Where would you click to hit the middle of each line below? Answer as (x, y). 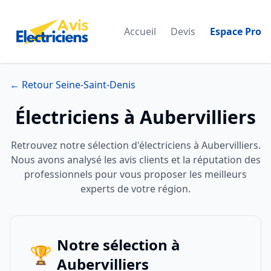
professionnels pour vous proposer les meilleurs (135, 174)
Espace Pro (236, 31)
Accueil (140, 31)
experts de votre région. (135, 189)
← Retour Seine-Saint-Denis (73, 85)
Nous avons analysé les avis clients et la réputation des (135, 160)
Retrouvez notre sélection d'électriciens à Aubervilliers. (135, 145)
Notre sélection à (119, 245)
